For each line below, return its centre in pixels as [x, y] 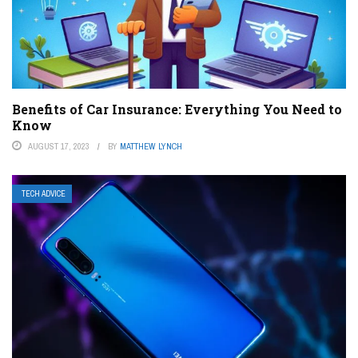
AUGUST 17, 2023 [59, 147]
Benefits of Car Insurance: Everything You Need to [177, 109]
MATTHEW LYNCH [151, 147]
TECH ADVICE [44, 194]
